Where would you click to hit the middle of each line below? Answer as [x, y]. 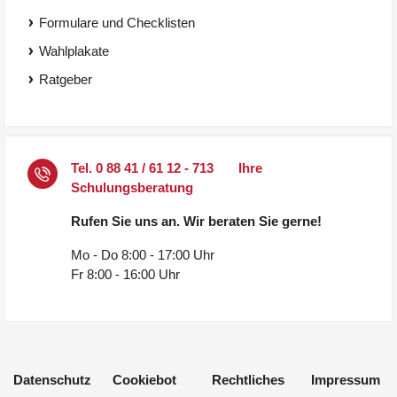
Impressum [346, 380]
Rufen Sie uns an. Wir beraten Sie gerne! [196, 222]
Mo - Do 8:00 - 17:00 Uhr [143, 255]
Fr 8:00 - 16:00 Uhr [125, 275]
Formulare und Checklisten [117, 23]
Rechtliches [248, 380]
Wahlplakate [74, 51]
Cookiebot [144, 380]
